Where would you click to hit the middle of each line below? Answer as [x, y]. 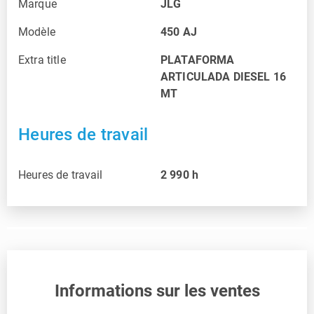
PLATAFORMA [198, 60]
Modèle [37, 32]
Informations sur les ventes [157, 291]
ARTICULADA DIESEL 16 [223, 76]
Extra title [42, 60]
